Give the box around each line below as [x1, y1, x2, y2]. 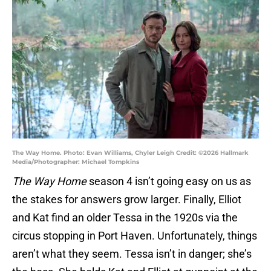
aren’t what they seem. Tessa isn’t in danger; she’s [12, 247, 252, 261]
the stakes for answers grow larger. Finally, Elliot [12, 193, 241, 206]
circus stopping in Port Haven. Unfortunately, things [12, 229, 257, 243]
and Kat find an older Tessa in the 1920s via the [12, 211, 238, 224]
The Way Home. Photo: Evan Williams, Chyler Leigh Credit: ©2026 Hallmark [12, 149, 249, 157]
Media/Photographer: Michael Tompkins [12, 158, 139, 166]
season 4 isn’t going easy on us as [87, 175, 251, 188]
